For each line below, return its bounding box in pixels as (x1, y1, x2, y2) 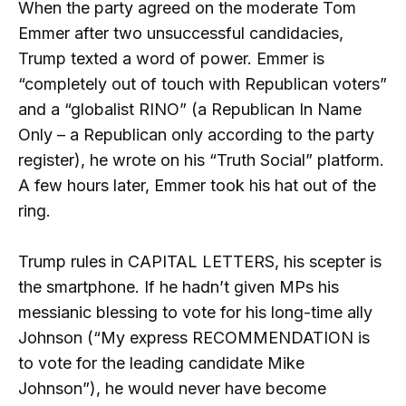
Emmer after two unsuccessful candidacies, (18, 23, 343, 43)
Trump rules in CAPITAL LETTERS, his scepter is (18, 252, 382, 272)
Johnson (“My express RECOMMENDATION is (18, 328, 370, 348)
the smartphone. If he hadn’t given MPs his (18, 277, 339, 297)
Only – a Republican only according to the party (18, 124, 374, 144)
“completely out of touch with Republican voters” (18, 73, 387, 93)
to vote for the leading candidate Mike (18, 353, 304, 373)
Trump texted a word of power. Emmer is (18, 48, 324, 68)
